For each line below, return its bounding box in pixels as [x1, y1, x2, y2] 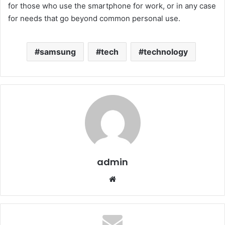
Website [118, 173, 147, 183]
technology [144, 46, 188, 57]
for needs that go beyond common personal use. [8, 13, 180, 23]
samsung [40, 46, 76, 57]
